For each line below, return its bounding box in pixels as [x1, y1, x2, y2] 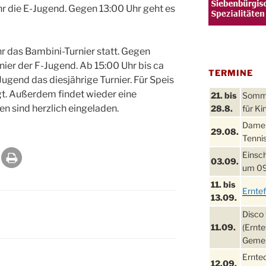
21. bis [210, 90, 236, 101]
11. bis [210, 179, 235, 190]
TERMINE [208, 68, 254, 78]
